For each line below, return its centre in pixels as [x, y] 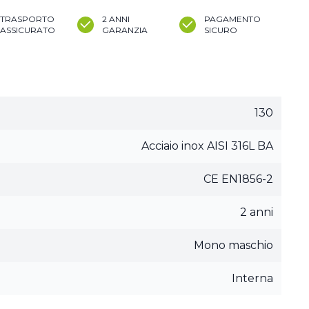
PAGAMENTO [232, 19]
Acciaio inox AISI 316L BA [207, 146]
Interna [252, 278]
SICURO [221, 30]
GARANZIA [125, 30]
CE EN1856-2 [238, 179]
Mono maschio [233, 245]
